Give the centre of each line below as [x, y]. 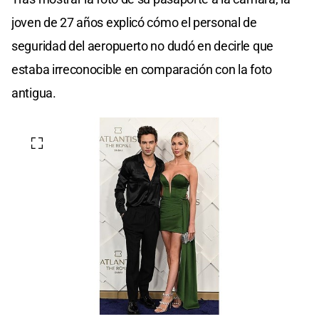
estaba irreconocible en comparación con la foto [142, 69]
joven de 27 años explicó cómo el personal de [134, 22]
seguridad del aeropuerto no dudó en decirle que [142, 46]
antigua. [34, 93]
